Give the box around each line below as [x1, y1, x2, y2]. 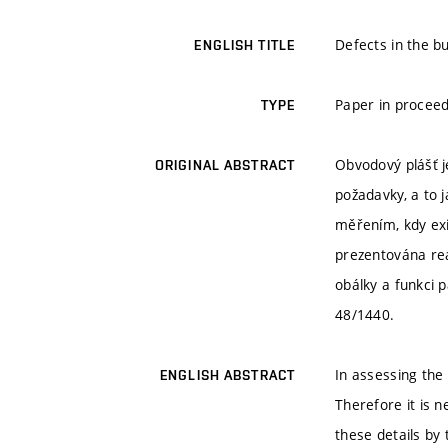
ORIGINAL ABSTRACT [154, 157, 295, 174]
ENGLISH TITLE [194, 37, 295, 54]
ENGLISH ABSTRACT [160, 367, 295, 384]
